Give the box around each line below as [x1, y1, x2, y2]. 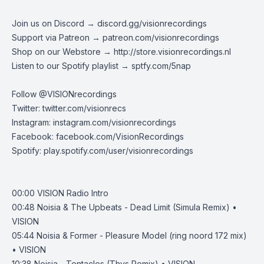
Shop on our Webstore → [12, 47, 114, 57]
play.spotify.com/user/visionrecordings [44, 146, 193, 156]
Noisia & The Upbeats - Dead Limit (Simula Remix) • [37, 202, 237, 212]
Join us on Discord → [12, 18, 97, 28]
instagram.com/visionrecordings [53, 117, 176, 127]
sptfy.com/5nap [131, 61, 191, 71]
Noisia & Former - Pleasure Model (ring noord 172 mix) [37, 230, 247, 240]
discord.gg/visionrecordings [97, 18, 207, 28]
